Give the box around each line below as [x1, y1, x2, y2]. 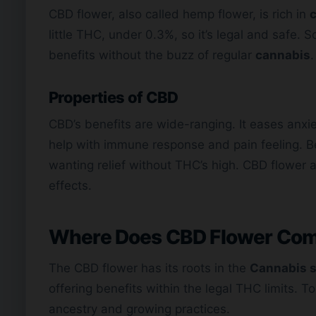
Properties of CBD [49, 88, 178, 107]
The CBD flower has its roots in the [49, 261, 250, 276]
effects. [49, 178, 92, 193]
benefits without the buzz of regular [49, 48, 255, 63]
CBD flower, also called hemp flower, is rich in [49, 7, 310, 22]
